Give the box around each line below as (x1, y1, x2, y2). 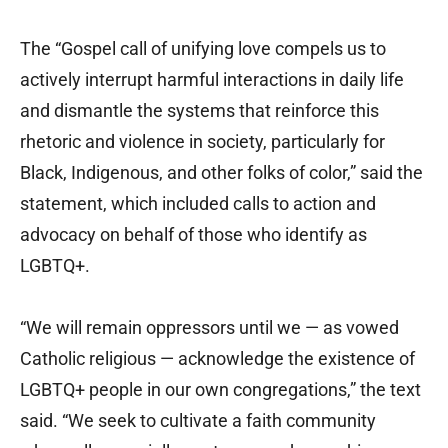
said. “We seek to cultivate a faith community (20, 410, 376, 432)
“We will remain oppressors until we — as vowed (20, 317, 399, 339)
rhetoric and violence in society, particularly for (20, 131, 385, 153)
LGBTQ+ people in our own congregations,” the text (20, 379, 421, 401)
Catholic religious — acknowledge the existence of (20, 348, 415, 370)
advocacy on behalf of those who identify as (20, 224, 367, 246)
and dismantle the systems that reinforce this (20, 100, 379, 122)
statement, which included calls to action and (20, 193, 376, 215)
